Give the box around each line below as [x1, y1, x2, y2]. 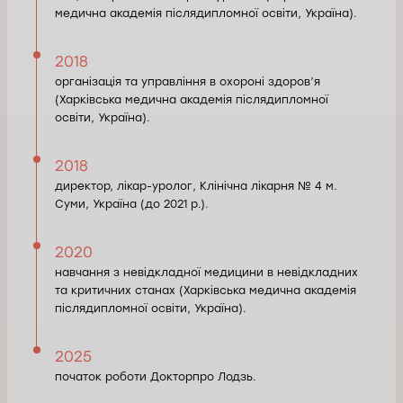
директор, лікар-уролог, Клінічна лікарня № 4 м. [55, 179, 337, 193]
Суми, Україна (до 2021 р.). [55, 197, 209, 210]
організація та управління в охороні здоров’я [55, 75, 320, 88]
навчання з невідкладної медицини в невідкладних [55, 265, 358, 279]
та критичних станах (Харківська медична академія [55, 283, 356, 297]
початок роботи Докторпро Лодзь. [55, 370, 256, 383]
